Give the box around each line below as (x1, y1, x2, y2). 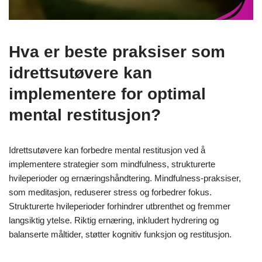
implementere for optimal (9, 85, 206, 104)
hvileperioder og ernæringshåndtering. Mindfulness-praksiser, (9, 173, 241, 184)
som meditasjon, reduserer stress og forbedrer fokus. (9, 187, 212, 198)
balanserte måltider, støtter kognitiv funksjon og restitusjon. (9, 229, 232, 240)
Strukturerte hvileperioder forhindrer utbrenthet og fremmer (9, 201, 230, 212)
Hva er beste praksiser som (9, 43, 225, 61)
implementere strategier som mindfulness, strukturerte (9, 159, 215, 170)
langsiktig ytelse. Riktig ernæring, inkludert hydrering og (9, 215, 219, 226)
